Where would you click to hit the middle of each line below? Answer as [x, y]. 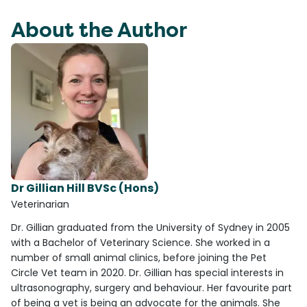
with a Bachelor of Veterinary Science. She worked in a [140, 242]
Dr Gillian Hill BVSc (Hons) [85, 188]
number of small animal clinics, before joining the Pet [139, 257]
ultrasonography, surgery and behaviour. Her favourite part [151, 287]
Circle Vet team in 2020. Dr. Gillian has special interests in [147, 272]
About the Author [99, 30]
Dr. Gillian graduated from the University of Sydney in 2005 [150, 227]
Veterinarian [40, 204]
